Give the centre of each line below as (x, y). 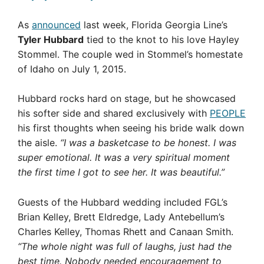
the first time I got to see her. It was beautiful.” (121, 172)
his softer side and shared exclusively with (114, 113)
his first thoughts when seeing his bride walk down (131, 128)
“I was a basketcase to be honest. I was (148, 143)
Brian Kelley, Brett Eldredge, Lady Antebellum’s (121, 217)
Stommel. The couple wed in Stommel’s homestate (130, 54)
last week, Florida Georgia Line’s (154, 24)
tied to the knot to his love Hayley (161, 39)
